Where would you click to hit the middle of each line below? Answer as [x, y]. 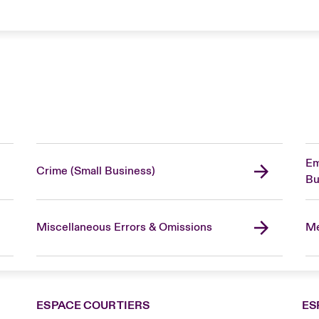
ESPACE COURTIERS [93, 305]
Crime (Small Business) [95, 171]
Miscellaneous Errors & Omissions [124, 228]
